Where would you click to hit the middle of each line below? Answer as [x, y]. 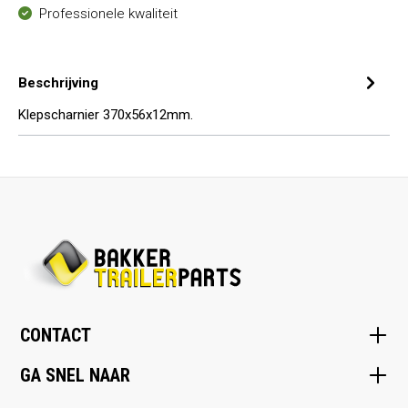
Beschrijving [58, 82]
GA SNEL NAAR [75, 375]
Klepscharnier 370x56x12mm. [106, 115]
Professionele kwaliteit [108, 14]
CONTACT [56, 335]
